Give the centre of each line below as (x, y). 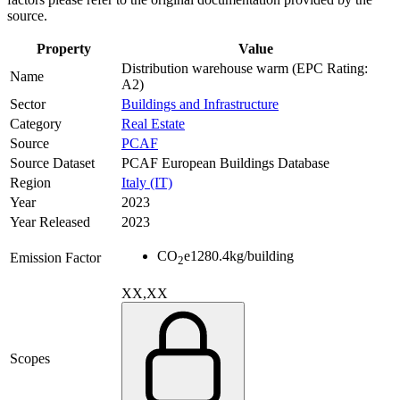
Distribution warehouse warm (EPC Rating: (245, 69)
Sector (28, 104)
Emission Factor (55, 258)
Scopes (30, 359)
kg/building (262, 256)
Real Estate (153, 124)
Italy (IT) (147, 183)
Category (36, 124)
